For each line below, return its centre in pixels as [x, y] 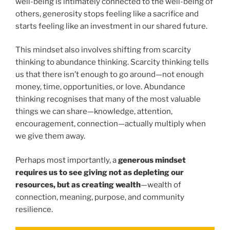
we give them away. [50, 136]
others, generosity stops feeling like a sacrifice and [107, 14]
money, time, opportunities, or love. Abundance [100, 87]
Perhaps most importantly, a [67, 160]
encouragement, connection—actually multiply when [111, 124]
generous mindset [152, 160]
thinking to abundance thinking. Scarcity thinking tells [112, 62]
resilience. [34, 209]
